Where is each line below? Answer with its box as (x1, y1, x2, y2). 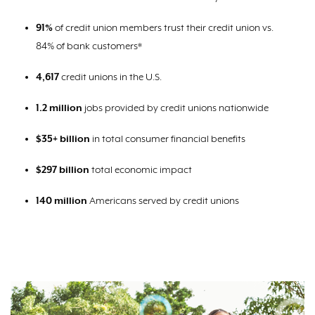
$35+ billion (36, 134, 90, 145)
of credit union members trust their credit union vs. (53, 22, 274, 34)
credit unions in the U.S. (59, 72, 162, 83)
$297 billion (36, 165, 89, 176)
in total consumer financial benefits (90, 134, 245, 145)
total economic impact (89, 165, 192, 176)
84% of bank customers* (36, 41, 142, 52)
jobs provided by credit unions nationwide (82, 103, 269, 114)
